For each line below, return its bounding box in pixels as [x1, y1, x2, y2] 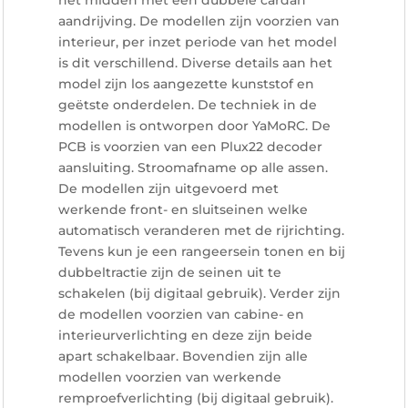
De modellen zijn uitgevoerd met [58, 180, 279, 197]
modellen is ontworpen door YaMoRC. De [58, 117, 331, 134]
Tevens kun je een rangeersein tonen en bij [58, 243, 345, 260]
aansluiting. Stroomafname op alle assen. [58, 159, 328, 176]
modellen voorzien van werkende [58, 369, 281, 385]
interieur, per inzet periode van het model [58, 34, 337, 50]
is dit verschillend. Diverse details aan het [58, 55, 332, 71]
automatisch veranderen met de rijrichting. [58, 222, 344, 239]
